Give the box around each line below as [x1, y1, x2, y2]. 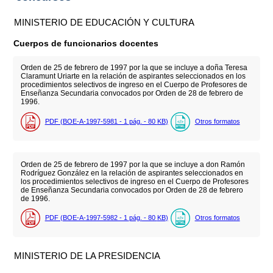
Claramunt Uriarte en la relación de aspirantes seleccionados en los [20, 72, 246, 81]
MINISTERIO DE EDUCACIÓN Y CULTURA [14, 16, 195, 27]
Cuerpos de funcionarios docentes [13, 38, 159, 48]
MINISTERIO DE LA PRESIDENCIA [14, 250, 161, 261]
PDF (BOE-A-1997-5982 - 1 [44, 213, 129, 221]
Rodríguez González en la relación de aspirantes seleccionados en [20, 168, 243, 177]
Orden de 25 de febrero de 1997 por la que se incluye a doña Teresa [20, 63, 247, 73]
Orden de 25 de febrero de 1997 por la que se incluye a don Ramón [20, 160, 245, 169]
